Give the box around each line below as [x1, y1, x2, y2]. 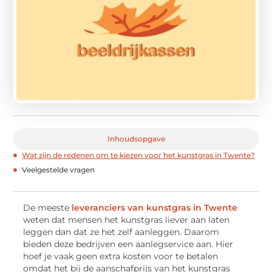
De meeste [23, 203, 72, 213]
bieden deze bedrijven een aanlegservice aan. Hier [23, 239, 234, 250]
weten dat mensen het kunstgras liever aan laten [23, 215, 230, 225]
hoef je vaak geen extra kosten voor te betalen [23, 251, 219, 262]
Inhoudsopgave [107, 134, 165, 144]
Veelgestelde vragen [22, 165, 95, 175]
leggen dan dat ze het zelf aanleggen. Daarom [23, 227, 220, 237]
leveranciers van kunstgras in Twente [72, 203, 238, 213]
